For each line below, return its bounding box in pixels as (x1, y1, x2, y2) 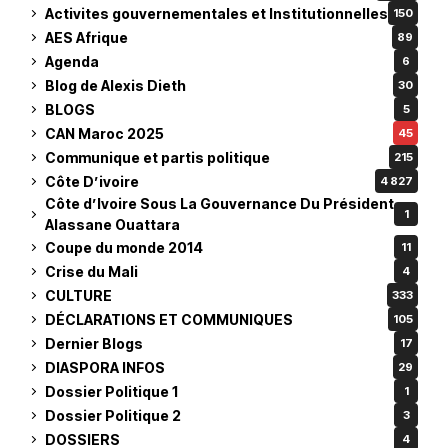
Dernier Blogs (45, 334, 143, 352)
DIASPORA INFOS (45, 358, 165, 376)
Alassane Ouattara (45, 216, 180, 233)
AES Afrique (45, 28, 128, 46)
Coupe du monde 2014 (45, 238, 203, 256)
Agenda (45, 52, 99, 70)
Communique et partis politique (45, 148, 270, 166)
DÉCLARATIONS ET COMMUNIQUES (45, 310, 293, 328)
